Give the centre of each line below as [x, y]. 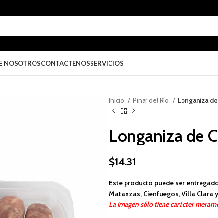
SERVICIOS [107, 63]
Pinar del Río [152, 100]
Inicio [117, 100]
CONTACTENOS [65, 63]
